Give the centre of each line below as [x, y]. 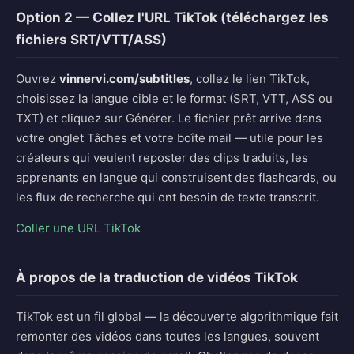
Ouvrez [38, 79]
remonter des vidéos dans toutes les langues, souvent [168, 336]
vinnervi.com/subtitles [124, 79]
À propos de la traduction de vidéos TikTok [157, 277]
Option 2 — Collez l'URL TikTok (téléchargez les [172, 17]
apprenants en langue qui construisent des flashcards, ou [176, 177]
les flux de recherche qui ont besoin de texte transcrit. [168, 197]
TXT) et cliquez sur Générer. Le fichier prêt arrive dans [169, 118]
